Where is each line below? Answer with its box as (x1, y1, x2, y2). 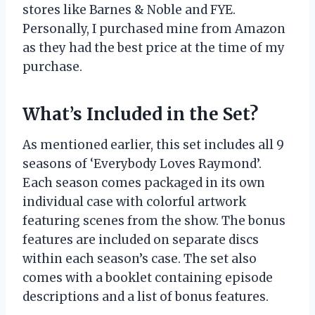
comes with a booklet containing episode (22, 270, 273, 286)
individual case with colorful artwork (22, 194, 246, 210)
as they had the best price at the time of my (22, 40, 285, 56)
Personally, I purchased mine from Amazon (22, 21, 285, 37)
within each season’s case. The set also (22, 251, 257, 267)
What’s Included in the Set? (22, 103, 258, 126)
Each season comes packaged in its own (22, 175, 265, 191)
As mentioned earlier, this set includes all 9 (22, 137, 284, 153)
